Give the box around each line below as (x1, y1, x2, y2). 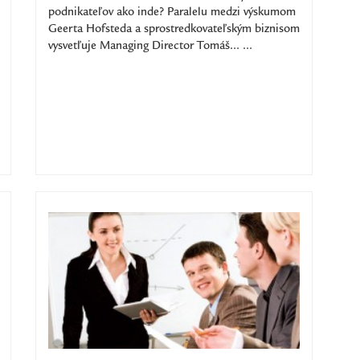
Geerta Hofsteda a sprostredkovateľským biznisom (48, 24, 300, 35)
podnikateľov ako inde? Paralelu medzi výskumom (48, 7, 296, 18)
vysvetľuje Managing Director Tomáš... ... (48, 41, 252, 52)
